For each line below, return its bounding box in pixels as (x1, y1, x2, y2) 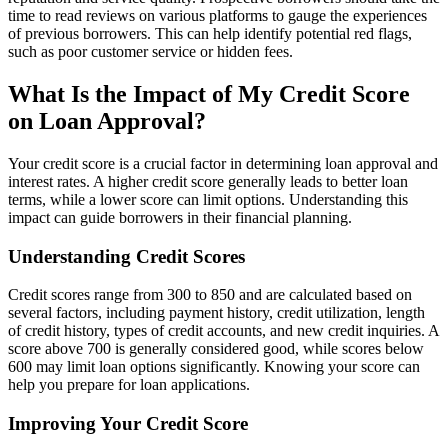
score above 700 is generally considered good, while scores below (8, 340, 424, 358)
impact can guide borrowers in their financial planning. (8, 209, 352, 226)
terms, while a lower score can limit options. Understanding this (8, 191, 408, 208)
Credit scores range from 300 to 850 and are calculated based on (8, 286, 412, 304)
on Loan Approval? (8, 108, 206, 135)
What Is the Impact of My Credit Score (8, 81, 410, 108)
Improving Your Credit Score (8, 413, 248, 435)
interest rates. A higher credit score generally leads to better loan (8, 173, 408, 190)
